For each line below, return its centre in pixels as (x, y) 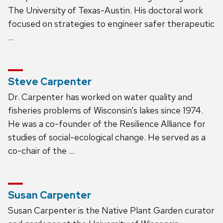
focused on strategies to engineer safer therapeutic (111, 23)
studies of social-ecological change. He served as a (107, 137)
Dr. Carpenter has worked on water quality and (100, 97)
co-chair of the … (41, 150)
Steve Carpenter (50, 81)
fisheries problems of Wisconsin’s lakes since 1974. (106, 110)
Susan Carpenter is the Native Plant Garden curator (111, 210)
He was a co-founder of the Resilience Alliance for (107, 123)
